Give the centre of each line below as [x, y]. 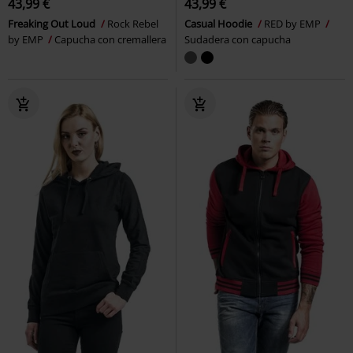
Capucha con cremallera [110, 39]
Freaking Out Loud [53, 23]
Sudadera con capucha [238, 39]
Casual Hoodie [219, 23]
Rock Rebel [133, 23]
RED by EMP [294, 23]
